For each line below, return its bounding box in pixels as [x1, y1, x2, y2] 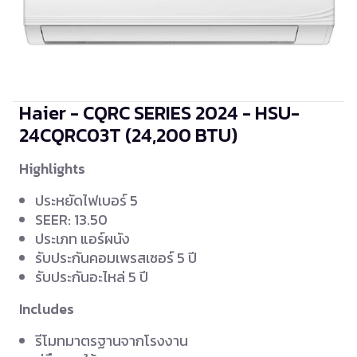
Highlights [19, 159, 85, 180]
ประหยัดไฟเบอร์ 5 [35, 190, 138, 212]
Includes [19, 299, 74, 320]
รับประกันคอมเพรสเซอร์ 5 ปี [35, 247, 197, 269]
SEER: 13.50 [35, 209, 108, 231]
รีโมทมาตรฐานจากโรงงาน [35, 330, 188, 352]
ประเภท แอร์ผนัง [35, 228, 130, 250]
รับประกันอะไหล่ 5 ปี [35, 266, 148, 288]
